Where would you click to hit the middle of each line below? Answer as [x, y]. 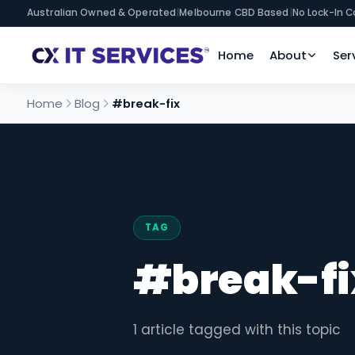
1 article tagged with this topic [237, 329]
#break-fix [145, 103]
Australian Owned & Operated [102, 13]
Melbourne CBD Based [234, 13]
